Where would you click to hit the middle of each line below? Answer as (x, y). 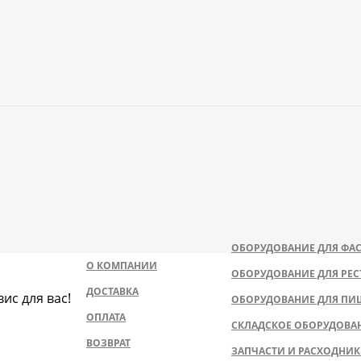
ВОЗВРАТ (108, 343)
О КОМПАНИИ (122, 266)
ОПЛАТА (106, 317)
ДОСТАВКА (112, 291)
